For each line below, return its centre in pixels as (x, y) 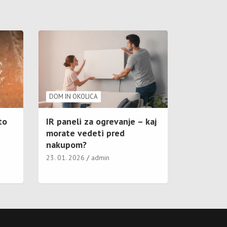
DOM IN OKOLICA (73, 97)
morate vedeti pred (85, 133)
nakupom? (66, 145)
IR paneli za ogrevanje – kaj (101, 121)
